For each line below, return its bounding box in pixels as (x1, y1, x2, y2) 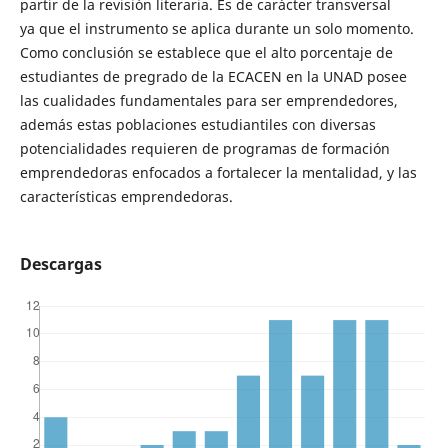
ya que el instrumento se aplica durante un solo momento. (19, 19, 414, 39)
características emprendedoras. (19, 187, 233, 207)
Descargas (19, 253, 102, 276)
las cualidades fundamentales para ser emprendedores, (19, 91, 398, 111)
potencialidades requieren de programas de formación (19, 139, 390, 159)
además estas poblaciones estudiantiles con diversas (19, 115, 376, 135)
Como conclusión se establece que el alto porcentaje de (19, 43, 393, 63)
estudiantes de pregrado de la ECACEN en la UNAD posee (19, 67, 407, 87)
